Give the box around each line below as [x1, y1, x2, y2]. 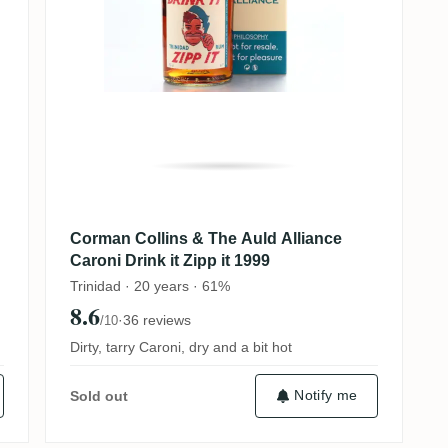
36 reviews [122, 311, 191, 328]
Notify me [294, 387, 358, 404]
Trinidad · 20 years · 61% [69, 277, 230, 294]
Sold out [69, 387, 128, 404]
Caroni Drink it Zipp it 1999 [69, 252, 270, 270]
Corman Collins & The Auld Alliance [69, 230, 342, 248]
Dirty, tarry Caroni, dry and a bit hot [69, 338, 292, 355]
